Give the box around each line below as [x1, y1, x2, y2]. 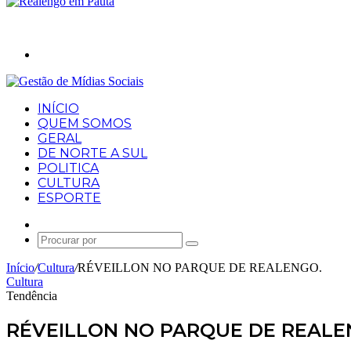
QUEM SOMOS [38, 116, 132, 131]
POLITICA [38, 161, 99, 175]
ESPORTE [38, 190, 101, 205]
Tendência [6, 289, 57, 302]
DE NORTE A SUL [38, 146, 147, 161]
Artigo [37, 217, 69, 230]
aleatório [37, 231, 79, 244]
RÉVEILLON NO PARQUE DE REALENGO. [78, 261, 322, 274]
